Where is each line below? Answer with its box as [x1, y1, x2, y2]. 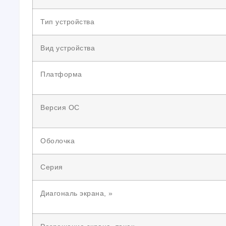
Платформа [40, 70, 82, 78]
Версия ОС [40, 103, 80, 111]
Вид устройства [40, 44, 95, 52]
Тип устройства [40, 18, 94, 26]
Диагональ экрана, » [40, 189, 113, 197]
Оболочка [40, 137, 75, 145]
